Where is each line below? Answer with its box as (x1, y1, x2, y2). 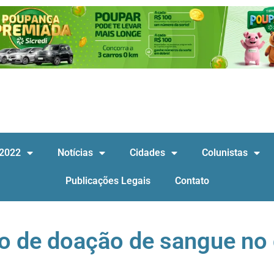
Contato (174, 175, 209, 187)
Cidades (129, 147, 165, 158)
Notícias (57, 147, 93, 158)
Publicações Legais (65, 175, 150, 187)
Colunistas (201, 147, 248, 158)
